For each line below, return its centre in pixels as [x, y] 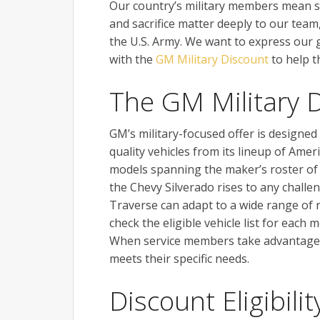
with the [132, 60]
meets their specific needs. [179, 259]
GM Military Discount [212, 60]
